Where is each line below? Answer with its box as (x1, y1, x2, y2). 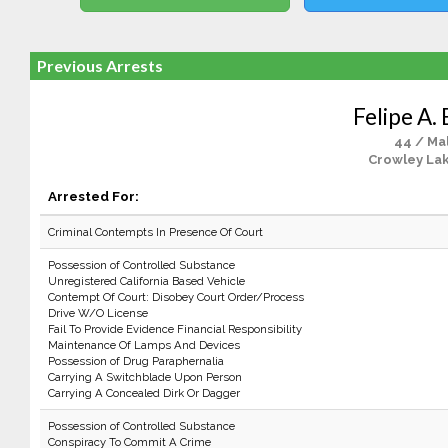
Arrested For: (47, 188, 139, 204)
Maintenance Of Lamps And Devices (47, 338, 240, 352)
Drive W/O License (47, 306, 148, 320)
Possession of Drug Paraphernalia (47, 354, 224, 368)
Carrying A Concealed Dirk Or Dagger (47, 386, 240, 400)
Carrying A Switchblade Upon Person (47, 370, 242, 384)
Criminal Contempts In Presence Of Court (47, 225, 263, 239)
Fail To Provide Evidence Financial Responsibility (47, 322, 302, 336)
